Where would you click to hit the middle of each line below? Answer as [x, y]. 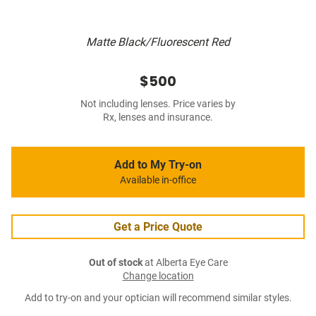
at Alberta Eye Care [185, 263]
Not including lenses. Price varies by [158, 104]
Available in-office [158, 181]
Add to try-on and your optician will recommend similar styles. [158, 298]
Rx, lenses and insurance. [158, 118]
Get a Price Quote [158, 227]
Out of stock [115, 263]
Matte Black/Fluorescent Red [158, 42]
